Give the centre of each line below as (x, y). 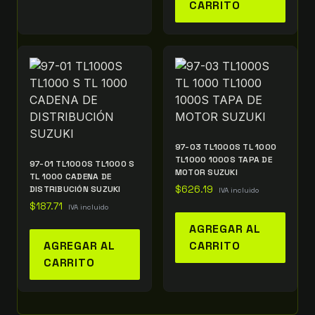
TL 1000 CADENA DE (71, 176)
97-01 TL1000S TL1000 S (82, 163)
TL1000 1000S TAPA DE (224, 159)
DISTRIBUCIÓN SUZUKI (75, 189)
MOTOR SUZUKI (206, 172)
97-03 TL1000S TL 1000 (226, 147)
